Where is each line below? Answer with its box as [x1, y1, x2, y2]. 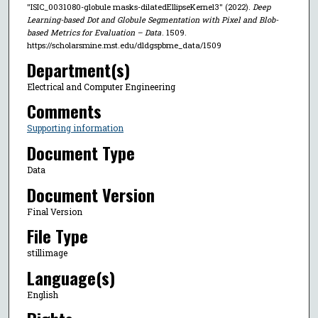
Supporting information [26, 122, 124, 134]
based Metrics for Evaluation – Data [26, 26, 161, 38]
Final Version [26, 205, 82, 217]
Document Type [26, 140, 135, 166]
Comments [26, 98, 102, 124]
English [26, 288, 58, 300]
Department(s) [26, 56, 130, 82]
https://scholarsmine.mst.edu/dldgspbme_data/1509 [26, 39, 221, 50]
